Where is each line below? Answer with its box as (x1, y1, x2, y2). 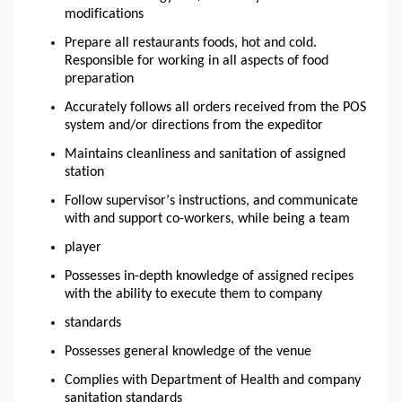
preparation (65, 71, 134, 86)
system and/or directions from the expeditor (65, 118, 323, 133)
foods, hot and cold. (199, 35, 317, 50)
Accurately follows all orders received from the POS (65, 100, 366, 115)
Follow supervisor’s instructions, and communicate (65, 193, 358, 208)
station (65, 164, 104, 179)
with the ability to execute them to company (65, 286, 326, 301)
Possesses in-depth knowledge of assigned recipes (65, 268, 354, 284)
